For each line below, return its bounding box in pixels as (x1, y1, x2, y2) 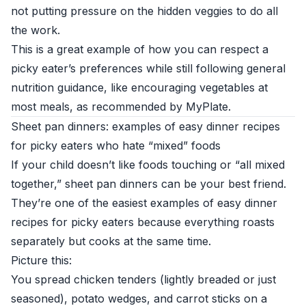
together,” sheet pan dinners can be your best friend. (11, 177, 286, 191)
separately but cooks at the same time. (11, 234, 211, 248)
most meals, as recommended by (11, 100, 186, 113)
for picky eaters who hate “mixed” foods (11, 139, 221, 152)
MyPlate (186, 100, 228, 113)
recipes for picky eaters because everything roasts (11, 215, 275, 229)
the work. (11, 23, 60, 37)
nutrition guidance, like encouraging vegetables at (11, 81, 268, 94)
